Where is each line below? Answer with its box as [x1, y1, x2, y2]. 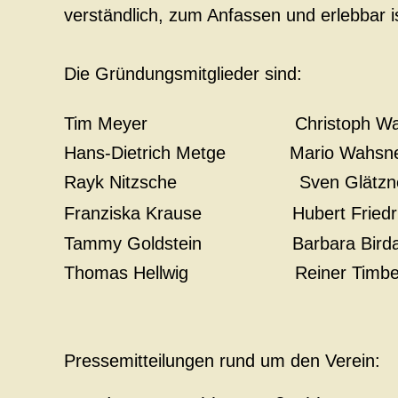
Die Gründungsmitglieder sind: [64, 64, 302, 84]
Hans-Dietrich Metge [64, 143, 263, 163]
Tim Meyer [64, 114, 270, 133]
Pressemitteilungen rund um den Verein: [64, 351, 380, 370]
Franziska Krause [64, 203, 282, 223]
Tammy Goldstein [64, 234, 276, 253]
